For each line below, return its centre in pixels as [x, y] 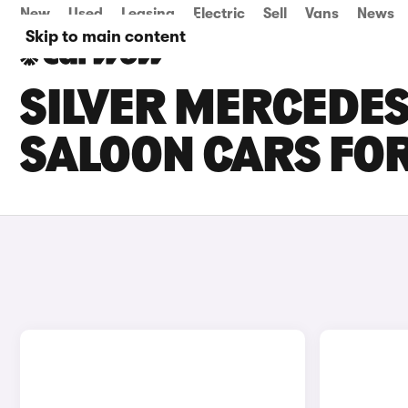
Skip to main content [106, 36]
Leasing [148, 14]
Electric [219, 14]
